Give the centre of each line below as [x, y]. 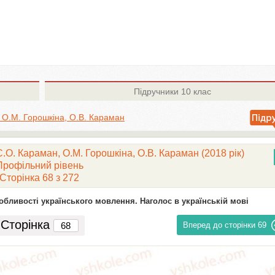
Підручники [156, 91]
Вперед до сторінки [219, 225]
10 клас [195, 91]
